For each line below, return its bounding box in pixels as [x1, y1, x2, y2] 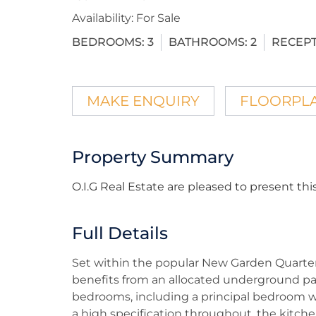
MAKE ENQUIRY [87, 92, 200, 109]
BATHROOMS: [169, 35, 248, 49]
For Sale [133, 11, 181, 25]
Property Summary [72, 146, 233, 167]
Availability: [72, 11, 133, 25]
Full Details [72, 222, 168, 243]
